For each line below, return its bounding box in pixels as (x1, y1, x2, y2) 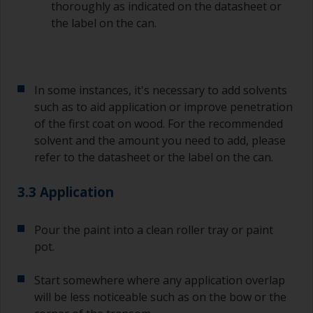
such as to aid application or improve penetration (34, 99, 293, 115)
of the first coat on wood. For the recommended (34, 116, 283, 132)
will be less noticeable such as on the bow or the (34, 289, 286, 305)
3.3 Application (17, 183, 114, 201)
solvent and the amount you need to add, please (34, 133, 286, 149)
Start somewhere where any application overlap (34, 272, 285, 289)
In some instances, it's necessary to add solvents (34, 82, 287, 99)
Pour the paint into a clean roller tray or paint (34, 222, 273, 238)
